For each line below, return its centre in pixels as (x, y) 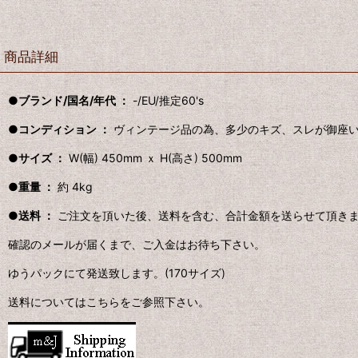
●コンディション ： (59, 129)
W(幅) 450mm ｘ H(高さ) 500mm (154, 157)
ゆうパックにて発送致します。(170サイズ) (117, 273)
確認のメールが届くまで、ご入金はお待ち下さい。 (137, 245)
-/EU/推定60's (167, 100)
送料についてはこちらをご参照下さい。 (109, 302)
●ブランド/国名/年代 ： (69, 100)
